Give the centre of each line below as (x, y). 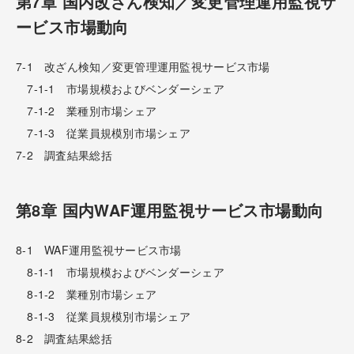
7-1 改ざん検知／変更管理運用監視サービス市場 (143, 66)
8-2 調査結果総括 (64, 338)
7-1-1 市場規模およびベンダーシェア (120, 88)
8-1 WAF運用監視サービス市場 (99, 249)
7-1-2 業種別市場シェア (87, 110)
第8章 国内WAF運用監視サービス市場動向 (170, 209)
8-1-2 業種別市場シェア (87, 294)
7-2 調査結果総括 (64, 154)
